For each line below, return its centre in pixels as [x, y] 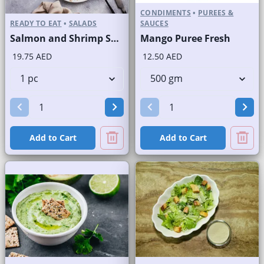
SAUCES [154, 23]
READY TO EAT [36, 23]
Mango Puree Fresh [185, 38]
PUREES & [216, 12]
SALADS [83, 23]
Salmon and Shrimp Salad [115, 38]
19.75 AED [32, 56]
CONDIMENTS [166, 12]
